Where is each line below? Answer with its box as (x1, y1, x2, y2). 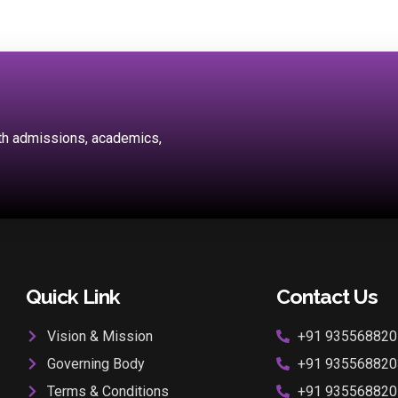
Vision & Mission (46, 327, 153, 345)
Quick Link (26, 283, 121, 308)
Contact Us (275, 283, 378, 308)
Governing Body (46, 354, 145, 372)
